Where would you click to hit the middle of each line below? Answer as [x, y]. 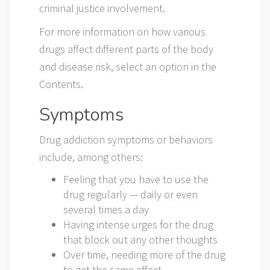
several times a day [106, 209]
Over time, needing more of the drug [144, 255]
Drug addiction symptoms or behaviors [126, 140]
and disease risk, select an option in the [128, 67]
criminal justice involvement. [102, 8]
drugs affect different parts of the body [126, 49]
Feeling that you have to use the [136, 179]
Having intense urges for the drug [138, 224]
